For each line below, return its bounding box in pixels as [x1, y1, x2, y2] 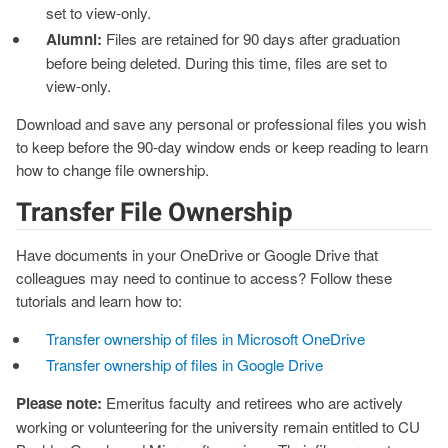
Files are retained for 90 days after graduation [106, 27, 401, 49]
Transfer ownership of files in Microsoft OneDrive [46, 327, 366, 349]
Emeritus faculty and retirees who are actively [102, 392, 403, 414]
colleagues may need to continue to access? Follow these [16, 266, 392, 288]
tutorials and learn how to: [16, 289, 182, 311]
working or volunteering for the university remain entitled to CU [16, 416, 420, 438]
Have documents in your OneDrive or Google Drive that [16, 243, 378, 265]
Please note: [16, 392, 102, 415]
